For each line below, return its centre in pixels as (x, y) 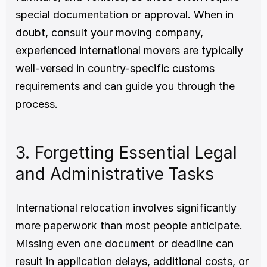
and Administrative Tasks (115, 174)
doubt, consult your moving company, (109, 32)
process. (37, 104)
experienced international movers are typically (129, 50)
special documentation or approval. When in (125, 14)
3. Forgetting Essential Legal (126, 152)
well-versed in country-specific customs (115, 68)
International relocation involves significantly (126, 207)
